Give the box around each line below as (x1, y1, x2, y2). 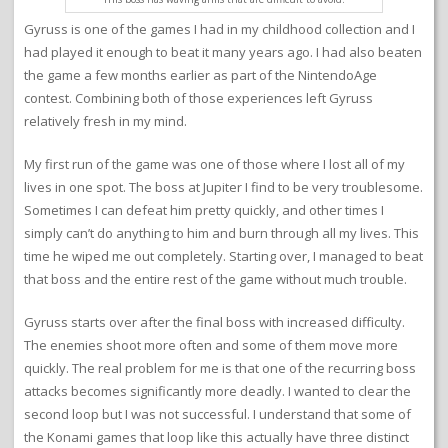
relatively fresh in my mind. (24, 112, 187, 131)
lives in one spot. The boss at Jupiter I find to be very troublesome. (24, 178, 423, 197)
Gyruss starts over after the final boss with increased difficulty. (24, 313, 405, 332)
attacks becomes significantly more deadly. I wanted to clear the (24, 382, 411, 401)
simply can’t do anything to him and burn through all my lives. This (24, 224, 419, 243)
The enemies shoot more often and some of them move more (24, 336, 398, 355)
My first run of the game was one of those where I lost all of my (24, 155, 405, 174)
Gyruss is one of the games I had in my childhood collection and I (24, 20, 415, 39)
